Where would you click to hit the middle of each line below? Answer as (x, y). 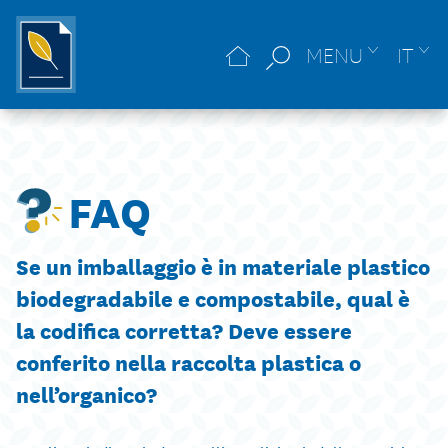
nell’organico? (86, 393)
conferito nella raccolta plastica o (188, 361)
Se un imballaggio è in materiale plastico (223, 265)
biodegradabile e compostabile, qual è (213, 297)
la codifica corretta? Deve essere (184, 329)
